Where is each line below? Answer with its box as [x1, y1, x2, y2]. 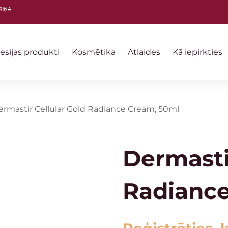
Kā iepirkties [173, 47, 222, 57]
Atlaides [128, 47, 160, 57]
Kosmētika [72, 47, 116, 57]
